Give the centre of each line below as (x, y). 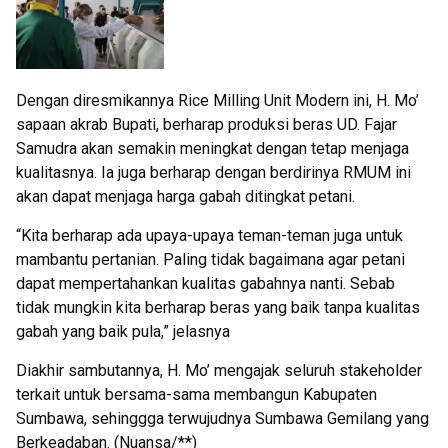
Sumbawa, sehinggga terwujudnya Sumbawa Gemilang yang (222, 418)
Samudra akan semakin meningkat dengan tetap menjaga (212, 148)
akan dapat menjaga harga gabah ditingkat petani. (185, 196)
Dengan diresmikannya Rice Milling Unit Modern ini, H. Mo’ (217, 100)
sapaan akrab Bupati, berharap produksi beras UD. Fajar (206, 124)
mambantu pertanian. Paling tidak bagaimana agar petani (210, 259)
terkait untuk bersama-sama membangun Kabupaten (196, 394)
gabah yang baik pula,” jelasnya (123, 331)
